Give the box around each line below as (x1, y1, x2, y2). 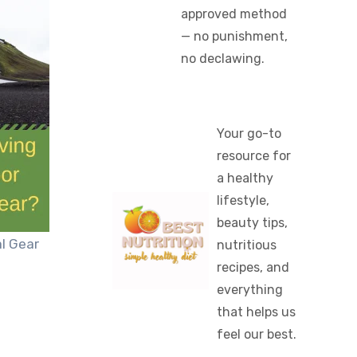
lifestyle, (216, 193, 269, 208)
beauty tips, (216, 215, 288, 230)
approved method (181, 6, 288, 22)
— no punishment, (181, 29, 288, 44)
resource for (216, 148, 291, 163)
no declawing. (181, 51, 265, 66)
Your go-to (216, 126, 281, 141)
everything (216, 282, 283, 297)
